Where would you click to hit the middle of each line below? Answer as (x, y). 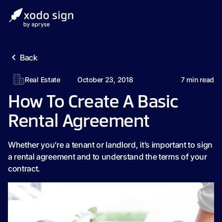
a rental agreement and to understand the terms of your (108, 157)
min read (199, 79)
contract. (24, 168)
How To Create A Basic (93, 103)
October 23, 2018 (105, 79)
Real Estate (43, 79)
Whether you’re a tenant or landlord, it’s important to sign (111, 145)
